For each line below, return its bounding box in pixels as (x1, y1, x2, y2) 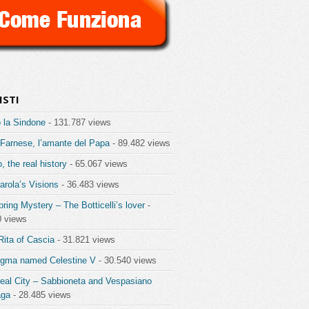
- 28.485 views (10, 290, 71, 301)
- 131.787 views (46, 117, 111, 128)
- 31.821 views (54, 235, 115, 246)
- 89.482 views (110, 138, 170, 149)
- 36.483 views (59, 179, 119, 190)
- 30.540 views (96, 255, 157, 266)
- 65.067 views (67, 159, 128, 170)
